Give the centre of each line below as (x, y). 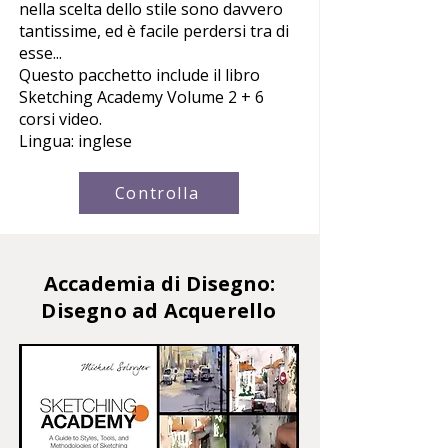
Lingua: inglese (75, 140)
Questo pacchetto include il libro (139, 74)
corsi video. (60, 118)
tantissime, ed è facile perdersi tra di (154, 30)
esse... (40, 52)
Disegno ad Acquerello (159, 310)
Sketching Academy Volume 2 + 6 (141, 96)
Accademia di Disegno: (159, 283)
